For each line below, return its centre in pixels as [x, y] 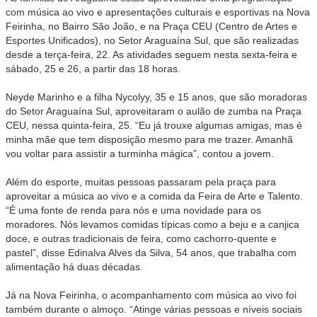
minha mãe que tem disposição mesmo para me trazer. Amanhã [149, 140]
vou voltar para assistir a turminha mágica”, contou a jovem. [140, 154]
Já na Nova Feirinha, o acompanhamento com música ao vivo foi [151, 295]
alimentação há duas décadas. [74, 267]
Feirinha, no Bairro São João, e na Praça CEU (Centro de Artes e [151, 27]
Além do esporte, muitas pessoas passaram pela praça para [141, 182]
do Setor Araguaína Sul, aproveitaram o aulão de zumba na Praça [154, 111]
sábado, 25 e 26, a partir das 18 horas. [93, 69]
